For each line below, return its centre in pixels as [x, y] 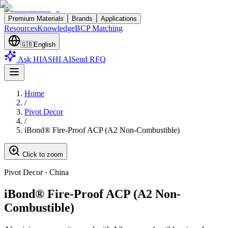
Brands [82, 19]
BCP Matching [99, 28]
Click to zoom [42, 154]
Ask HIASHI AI [45, 59]
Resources [21, 28]
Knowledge [56, 28]
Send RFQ [89, 59]
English [45, 45]
